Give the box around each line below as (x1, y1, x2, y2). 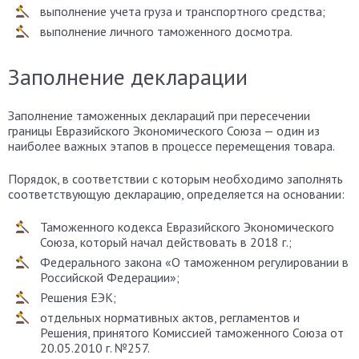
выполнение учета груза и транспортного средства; (40, 2, 325, 19)
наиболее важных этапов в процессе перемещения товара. (8, 137, 335, 154)
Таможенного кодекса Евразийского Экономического (40, 218, 334, 235)
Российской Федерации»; (40, 268, 179, 285)
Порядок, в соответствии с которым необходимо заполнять (8, 170, 343, 187)
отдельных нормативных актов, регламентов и (40, 309, 300, 325)
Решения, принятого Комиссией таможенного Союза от (40, 324, 344, 341)
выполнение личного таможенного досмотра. (40, 22, 292, 39)
